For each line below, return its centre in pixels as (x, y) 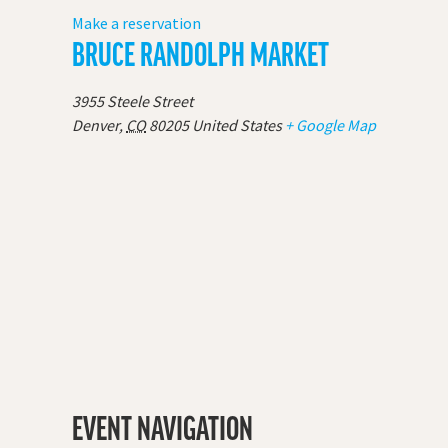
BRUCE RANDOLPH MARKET (200, 52)
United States (237, 124)
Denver (95, 124)
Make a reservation (136, 22)
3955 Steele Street (132, 100)
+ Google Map (330, 124)
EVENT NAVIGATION (162, 426)
